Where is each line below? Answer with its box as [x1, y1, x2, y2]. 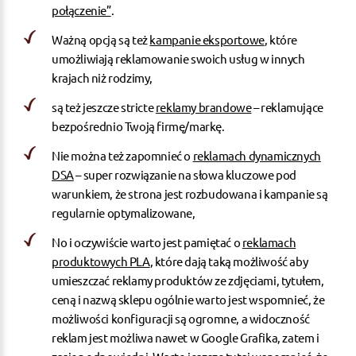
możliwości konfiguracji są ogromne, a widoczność [52, 310, 310, 326]
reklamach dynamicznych [192, 147, 321, 163]
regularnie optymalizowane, [52, 204, 195, 220]
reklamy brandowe [155, 99, 252, 114]
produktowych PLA [52, 253, 150, 269]
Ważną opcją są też [52, 31, 150, 47]
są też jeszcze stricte [52, 99, 156, 114]
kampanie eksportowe [149, 31, 265, 47]
